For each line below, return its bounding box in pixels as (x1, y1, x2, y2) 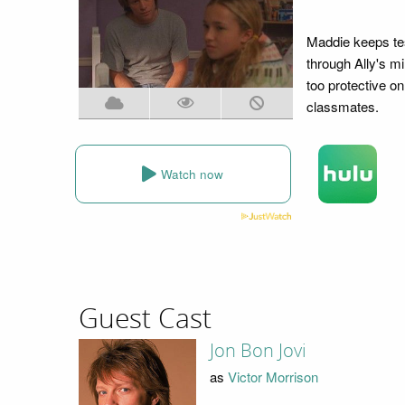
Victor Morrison (227, 366, 318, 386)
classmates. (306, 96, 379, 116)
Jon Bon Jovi (209, 340, 306, 363)
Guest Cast (79, 302, 212, 335)
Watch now (161, 165, 224, 183)
